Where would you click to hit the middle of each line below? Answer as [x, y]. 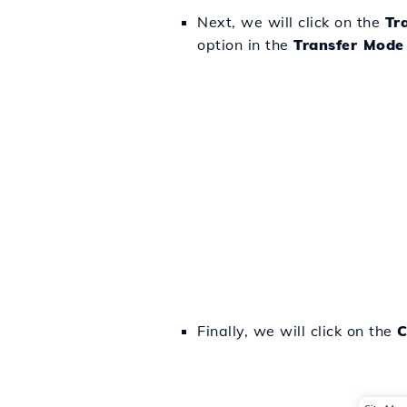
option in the [245, 44]
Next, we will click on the [291, 21]
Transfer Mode [349, 44]
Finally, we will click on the [297, 330]
